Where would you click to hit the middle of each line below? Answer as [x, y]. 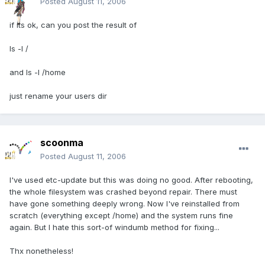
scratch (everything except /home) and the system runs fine [121, 216]
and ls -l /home [38, 72]
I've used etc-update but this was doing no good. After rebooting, [131, 180]
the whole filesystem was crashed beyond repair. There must [123, 192]
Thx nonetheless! [41, 251]
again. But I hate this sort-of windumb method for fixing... [114, 227]
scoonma [62, 143]
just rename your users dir [58, 96]
